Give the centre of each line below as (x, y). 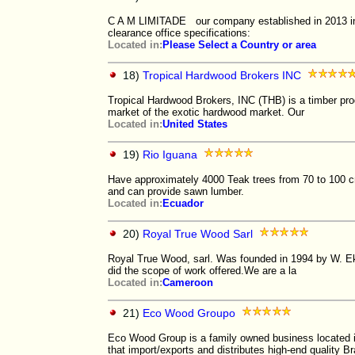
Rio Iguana (170, 155)
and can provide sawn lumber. (176, 191)
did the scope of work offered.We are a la (202, 271)
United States (195, 124)
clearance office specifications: (181, 33)
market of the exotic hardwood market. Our (206, 112)
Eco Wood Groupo (189, 313)
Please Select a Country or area (239, 45)
